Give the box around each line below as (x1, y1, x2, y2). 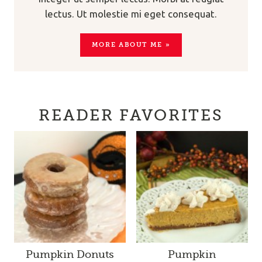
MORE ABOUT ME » (91, 41, 171, 49)
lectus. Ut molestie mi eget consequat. (45, 8, 217, 20)
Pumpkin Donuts (26, 249, 115, 261)
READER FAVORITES (39, 106, 223, 125)
